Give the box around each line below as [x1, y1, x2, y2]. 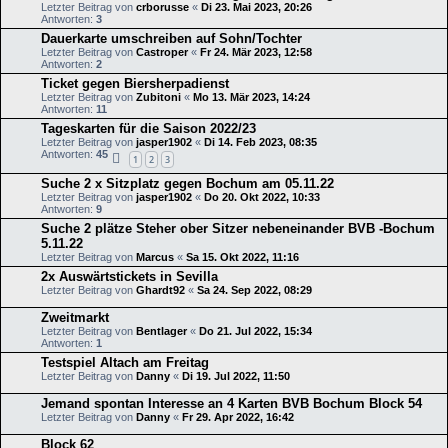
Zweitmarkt [41, 310, 109, 326]
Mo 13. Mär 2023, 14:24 [193, 90, 310, 103]
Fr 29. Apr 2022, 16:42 [182, 411, 294, 424]
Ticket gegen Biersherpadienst [41, 75, 229, 91]
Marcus [136, 251, 174, 264]
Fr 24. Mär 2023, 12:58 [200, 45, 312, 58]
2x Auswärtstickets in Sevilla [41, 269, 218, 285]
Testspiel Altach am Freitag [41, 355, 209, 371]
